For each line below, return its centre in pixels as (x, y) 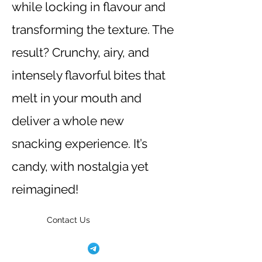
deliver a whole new (68, 120)
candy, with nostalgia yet (80, 166)
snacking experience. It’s (80, 143)
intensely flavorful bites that (89, 75)
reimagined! (45, 189)
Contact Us (68, 220)
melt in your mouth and (77, 98)
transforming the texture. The (93, 29)
